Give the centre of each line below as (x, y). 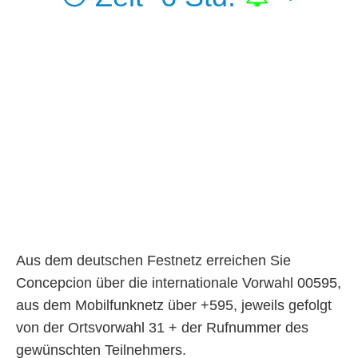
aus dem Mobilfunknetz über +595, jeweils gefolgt (174, 305)
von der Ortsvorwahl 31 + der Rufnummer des (162, 327)
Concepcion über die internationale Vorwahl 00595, (179, 282)
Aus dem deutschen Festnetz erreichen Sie (153, 260)
